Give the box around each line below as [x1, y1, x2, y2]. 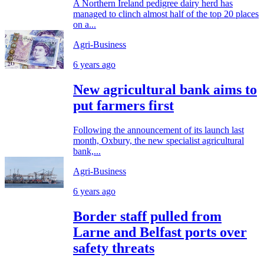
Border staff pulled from [73, 209, 222, 225]
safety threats [73, 240, 154, 256]
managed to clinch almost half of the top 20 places [73, 8, 259, 19]
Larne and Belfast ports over [73, 225, 247, 240]
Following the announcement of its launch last [73, 125, 244, 136]
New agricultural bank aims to [73, 81, 257, 97]
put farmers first [73, 97, 174, 113]
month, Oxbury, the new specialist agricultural [73, 136, 244, 146]
